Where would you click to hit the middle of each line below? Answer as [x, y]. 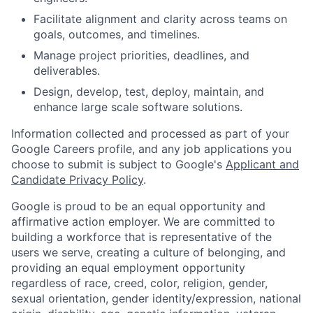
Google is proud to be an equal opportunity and [138, 206]
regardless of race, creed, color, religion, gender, [139, 283]
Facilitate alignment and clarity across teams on [160, 19]
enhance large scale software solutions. [138, 107]
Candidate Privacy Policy [77, 180]
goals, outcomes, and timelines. [117, 35]
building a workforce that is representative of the [141, 237]
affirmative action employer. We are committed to [143, 222]
